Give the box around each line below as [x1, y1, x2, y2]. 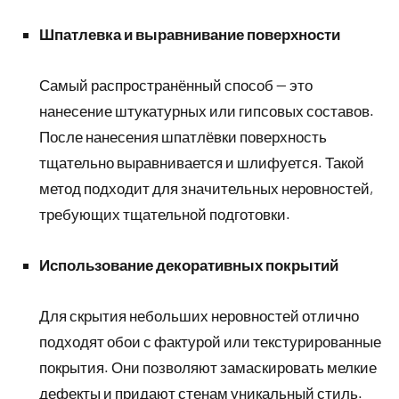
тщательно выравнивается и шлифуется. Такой [39, 153, 364, 171]
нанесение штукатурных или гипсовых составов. [39, 102, 374, 119]
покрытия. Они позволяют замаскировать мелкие [39, 358, 377, 376]
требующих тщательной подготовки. [39, 205, 290, 223]
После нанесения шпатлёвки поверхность [39, 127, 327, 145]
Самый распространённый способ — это [39, 76, 313, 94]
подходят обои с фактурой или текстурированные [39, 332, 381, 350]
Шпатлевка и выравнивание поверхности [39, 25, 340, 43]
